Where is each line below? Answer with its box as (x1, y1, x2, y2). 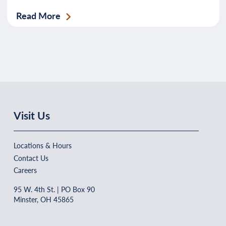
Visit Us (14, 108, 50, 123)
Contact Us (14, 152, 48, 163)
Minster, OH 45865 (14, 194, 74, 204)
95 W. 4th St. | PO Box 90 (14, 184, 95, 194)
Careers (14, 165, 37, 175)
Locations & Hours (14, 140, 72, 150)
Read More (16, 9, 61, 22)
